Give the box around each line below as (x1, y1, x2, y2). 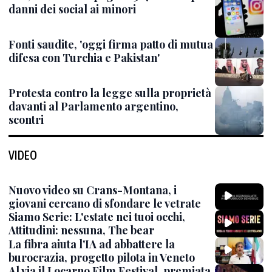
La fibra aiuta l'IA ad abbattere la (8, 236, 175, 251)
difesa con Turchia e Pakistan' (8, 50, 160, 65)
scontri (8, 112, 44, 127)
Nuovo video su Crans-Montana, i (8, 183, 177, 197)
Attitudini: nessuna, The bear (8, 223, 154, 238)
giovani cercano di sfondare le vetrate (8, 196, 201, 211)
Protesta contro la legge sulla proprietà (8, 86, 211, 100)
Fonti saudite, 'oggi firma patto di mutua (8, 37, 213, 52)
